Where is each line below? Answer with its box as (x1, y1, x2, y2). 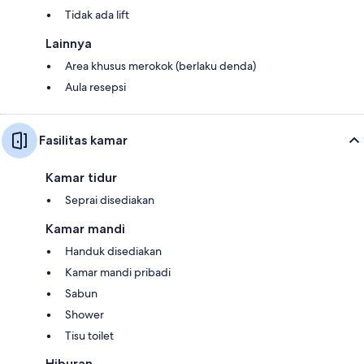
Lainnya (45, 35, 92, 51)
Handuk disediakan (65, 243, 162, 258)
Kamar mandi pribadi (65, 264, 171, 279)
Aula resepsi (65, 79, 126, 94)
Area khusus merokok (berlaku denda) (65, 58, 256, 73)
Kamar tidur (45, 169, 117, 185)
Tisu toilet (65, 327, 114, 343)
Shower (65, 306, 104, 322)
